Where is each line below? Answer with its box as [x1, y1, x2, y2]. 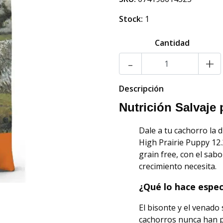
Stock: [119, 13, 143, 24]
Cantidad [154, 37, 190, 48]
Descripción [119, 83, 164, 94]
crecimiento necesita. [139, 161, 217, 172]
